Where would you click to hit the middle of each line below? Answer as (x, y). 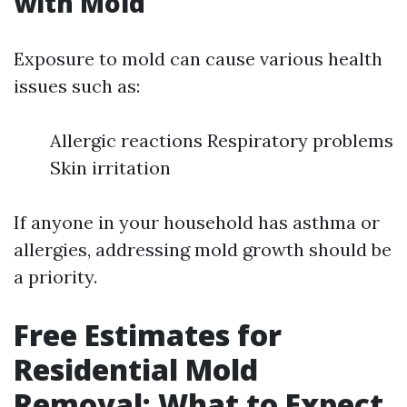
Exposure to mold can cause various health (198, 59)
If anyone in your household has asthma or (197, 222)
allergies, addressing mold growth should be (203, 249)
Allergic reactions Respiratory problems (222, 140)
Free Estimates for (148, 335)
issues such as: (77, 86)
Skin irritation (110, 168)
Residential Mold (136, 369)
